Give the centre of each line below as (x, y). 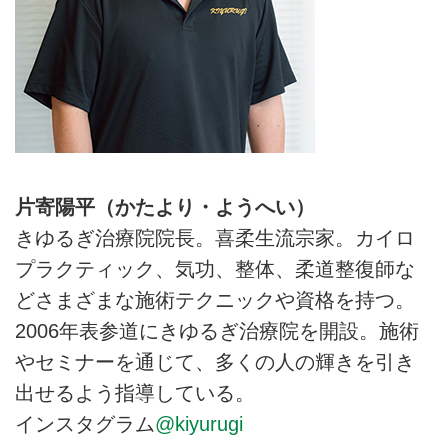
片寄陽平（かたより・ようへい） (165, 206)
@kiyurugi (199, 423)
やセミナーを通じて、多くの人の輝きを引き (215, 361)
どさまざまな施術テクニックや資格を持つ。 (215, 299)
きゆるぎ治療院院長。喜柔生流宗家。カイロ (215, 237)
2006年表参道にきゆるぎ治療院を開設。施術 (217, 330)
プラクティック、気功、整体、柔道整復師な (215, 268)
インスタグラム (85, 423)
